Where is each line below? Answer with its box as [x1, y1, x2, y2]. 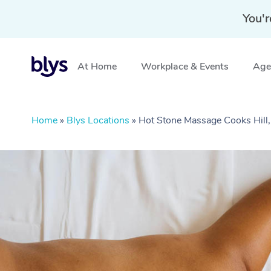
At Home [77, 60, 117, 73]
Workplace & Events [141, 60, 229, 73]
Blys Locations [67, 114, 129, 127]
